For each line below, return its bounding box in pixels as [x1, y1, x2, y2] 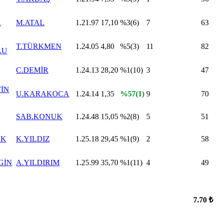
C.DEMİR [16, 66, 48, 75]
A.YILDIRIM [16, 158, 60, 167]
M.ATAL [16, 18, 45, 27]
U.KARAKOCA [16, 90, 69, 98]
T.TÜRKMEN [16, 42, 62, 51]
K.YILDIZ [16, 135, 50, 143]
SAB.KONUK [16, 112, 62, 121]
